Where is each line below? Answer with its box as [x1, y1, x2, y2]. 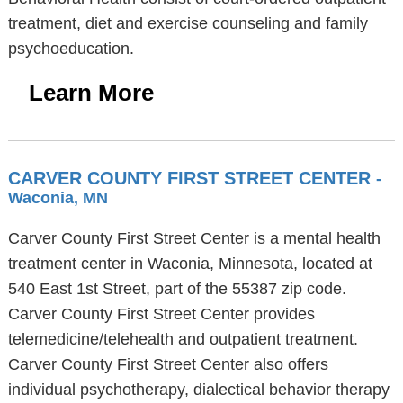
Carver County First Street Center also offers [7, 355, 328, 373]
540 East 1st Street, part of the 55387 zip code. [7, 280, 346, 298]
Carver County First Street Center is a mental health [7, 229, 381, 247]
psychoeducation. [7, 40, 134, 58]
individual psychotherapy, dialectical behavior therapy [7, 381, 390, 399]
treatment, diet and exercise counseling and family [7, 14, 368, 32]
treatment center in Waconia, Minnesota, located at [7, 255, 372, 273]
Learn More [28, 79, 154, 106]
